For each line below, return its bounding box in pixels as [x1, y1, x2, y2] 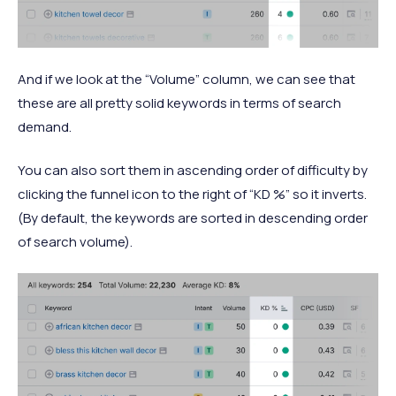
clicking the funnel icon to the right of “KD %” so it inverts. [18, 184, 367, 203]
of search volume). [18, 232, 133, 251]
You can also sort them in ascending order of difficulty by [18, 160, 368, 179]
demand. [18, 117, 72, 136]
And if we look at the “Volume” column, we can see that [18, 69, 355, 88]
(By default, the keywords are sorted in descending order [18, 208, 368, 227]
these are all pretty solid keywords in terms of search [18, 93, 341, 112]
